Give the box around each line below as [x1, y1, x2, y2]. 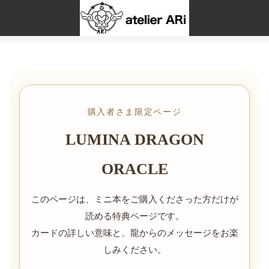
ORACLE [101, 160, 168, 178]
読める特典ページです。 [85, 211, 184, 221]
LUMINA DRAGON [65, 130, 204, 148]
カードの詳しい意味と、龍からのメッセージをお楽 [31, 228, 238, 238]
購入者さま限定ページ [87, 107, 182, 116]
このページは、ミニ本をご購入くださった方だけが [31, 194, 238, 204]
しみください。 [103, 244, 166, 255]
